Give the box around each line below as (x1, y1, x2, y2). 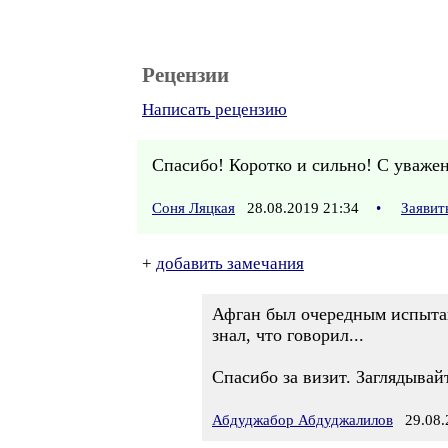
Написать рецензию (142, 100, 287, 119)
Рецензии (142, 63, 229, 87)
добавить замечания (156, 254, 304, 273)
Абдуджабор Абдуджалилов (212, 412, 393, 428)
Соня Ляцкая (152, 200, 235, 216)
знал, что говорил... (212, 325, 364, 345)
